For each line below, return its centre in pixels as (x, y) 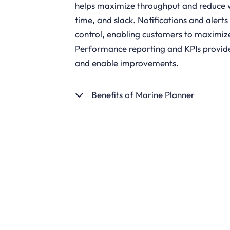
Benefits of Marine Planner (143, 95)
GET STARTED (120, 139)
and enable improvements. (127, 63)
